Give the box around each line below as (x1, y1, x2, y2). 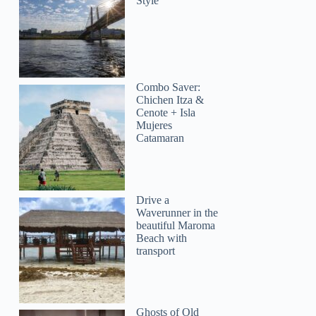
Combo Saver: (136, 81, 201, 94)
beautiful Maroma (136, 219, 216, 231)
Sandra (4, 259, 61, 286)
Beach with (136, 231, 188, 244)
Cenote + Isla (136, 107, 196, 119)
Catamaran (136, 132, 185, 145)
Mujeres (136, 119, 173, 132)
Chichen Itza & (136, 94, 205, 107)
